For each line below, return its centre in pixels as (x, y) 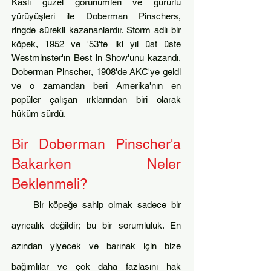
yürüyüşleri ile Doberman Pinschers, (96, 16)
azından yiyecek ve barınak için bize (96, 246)
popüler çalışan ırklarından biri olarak (96, 100)
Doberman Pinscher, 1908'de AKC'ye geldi (96, 72)
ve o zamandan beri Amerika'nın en (96, 86)
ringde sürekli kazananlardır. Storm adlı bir (96, 30)
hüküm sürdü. (39, 113)
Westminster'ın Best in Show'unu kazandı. (96, 58)
